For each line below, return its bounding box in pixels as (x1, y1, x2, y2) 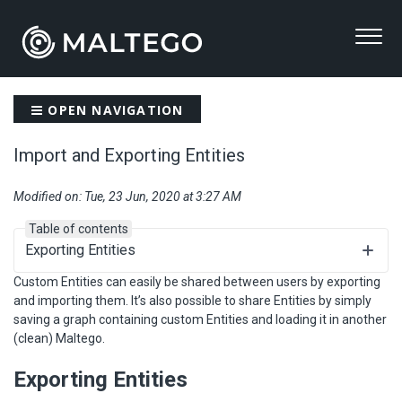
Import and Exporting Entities (13, 144, 245, 166)
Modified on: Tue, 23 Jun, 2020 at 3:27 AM (13, 188, 241, 204)
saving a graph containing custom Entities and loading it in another (13, 311, 387, 327)
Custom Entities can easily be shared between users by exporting (13, 274, 380, 289)
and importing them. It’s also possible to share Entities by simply (13, 293, 371, 308)
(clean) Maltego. (13, 330, 105, 345)
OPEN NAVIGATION (43, 100, 184, 118)
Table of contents (29, 221, 128, 236)
